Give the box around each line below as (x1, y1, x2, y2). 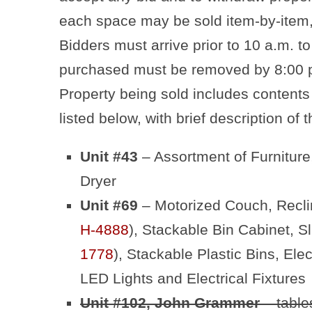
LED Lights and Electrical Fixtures (80, 270, 306, 286)
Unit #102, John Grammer (80, 295, 264, 311)
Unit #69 (80, 197, 142, 213)
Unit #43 (80, 148, 142, 164)
